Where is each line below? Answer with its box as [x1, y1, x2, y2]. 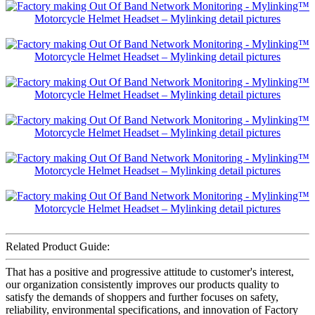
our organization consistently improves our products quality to [6, 278, 279, 291]
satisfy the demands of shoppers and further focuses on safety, [6, 291, 278, 304]
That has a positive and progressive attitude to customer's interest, [6, 266, 294, 278]
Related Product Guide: [6, 240, 110, 253]
